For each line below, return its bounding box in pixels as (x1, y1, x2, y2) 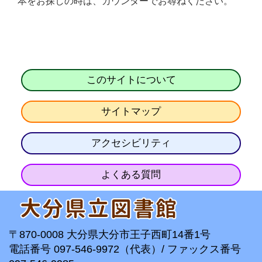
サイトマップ (101, 105, 161, 117)
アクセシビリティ (91, 137, 171, 149)
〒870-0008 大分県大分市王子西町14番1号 (9, 228, 211, 240)
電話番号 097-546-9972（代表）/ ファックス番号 (9, 243, 241, 255)
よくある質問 (101, 168, 161, 180)
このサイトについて (86, 74, 176, 85)
